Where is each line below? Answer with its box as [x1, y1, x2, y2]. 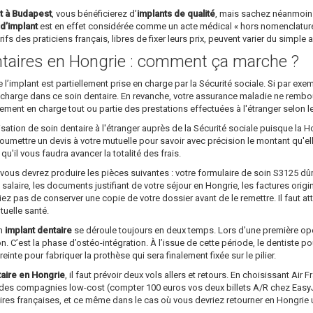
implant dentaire [5, 225, 72, 236]
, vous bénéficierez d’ [52, 8, 137, 20]
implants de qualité [137, 8, 215, 20]
